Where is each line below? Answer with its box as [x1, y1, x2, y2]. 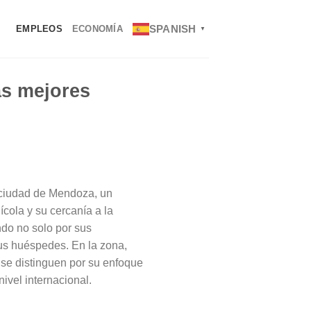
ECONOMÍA [72, 23, 123, 34]
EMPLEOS [16, 23, 62, 34]
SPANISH [149, 22, 196, 35]
